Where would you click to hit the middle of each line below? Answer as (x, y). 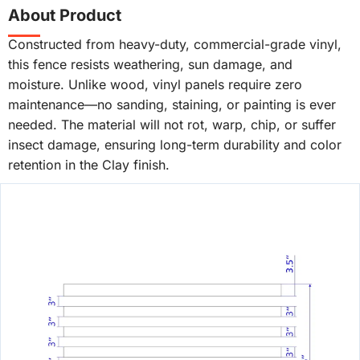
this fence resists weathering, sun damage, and (150, 64)
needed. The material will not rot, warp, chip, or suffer (172, 125)
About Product (65, 15)
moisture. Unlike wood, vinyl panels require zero (155, 84)
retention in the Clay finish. (89, 165)
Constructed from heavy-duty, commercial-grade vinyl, (175, 44)
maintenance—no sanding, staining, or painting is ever (172, 104)
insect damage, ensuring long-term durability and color (175, 145)
